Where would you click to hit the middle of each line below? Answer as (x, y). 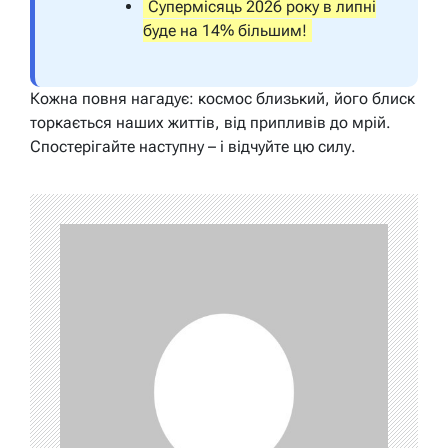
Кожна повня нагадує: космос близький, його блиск (222, 99)
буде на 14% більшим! (225, 31)
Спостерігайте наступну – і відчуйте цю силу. (193, 147)
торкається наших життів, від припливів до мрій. (210, 123)
